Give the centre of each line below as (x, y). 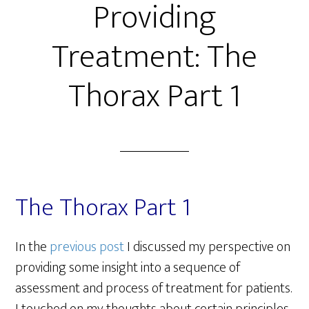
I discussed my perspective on (209, 247)
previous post (89, 247)
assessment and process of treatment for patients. (154, 288)
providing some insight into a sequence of (128, 268)
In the (33, 247)
